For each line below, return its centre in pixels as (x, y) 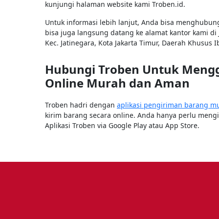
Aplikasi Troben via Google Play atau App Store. (122, 125)
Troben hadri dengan (81, 105)
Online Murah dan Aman (117, 83)
